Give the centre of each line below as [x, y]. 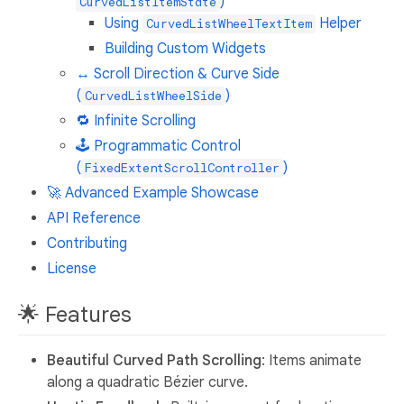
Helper [339, 24]
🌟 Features [78, 315]
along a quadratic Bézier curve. [147, 383]
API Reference [94, 219]
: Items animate [312, 361]
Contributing [87, 244]
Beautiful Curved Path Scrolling [154, 361]
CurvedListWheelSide [153, 96]
